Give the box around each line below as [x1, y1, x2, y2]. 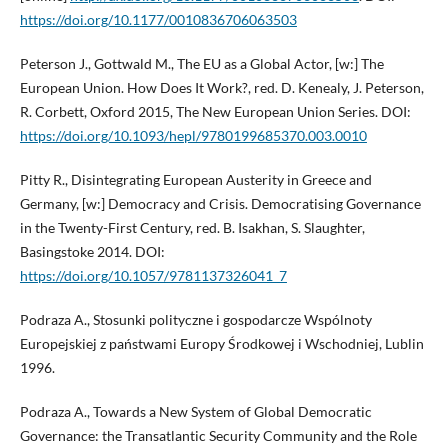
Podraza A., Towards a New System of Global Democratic [19, 402, 372, 420]
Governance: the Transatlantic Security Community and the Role [19, 426, 417, 444]
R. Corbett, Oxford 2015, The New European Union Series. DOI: [19, 102, 411, 120]
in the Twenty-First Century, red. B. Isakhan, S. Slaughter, [19, 218, 365, 236]
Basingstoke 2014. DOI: [19, 242, 165, 260]
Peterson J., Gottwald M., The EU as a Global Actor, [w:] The [19, 54, 384, 72]
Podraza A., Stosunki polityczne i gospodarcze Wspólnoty [19, 310, 372, 328]
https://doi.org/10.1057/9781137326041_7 [19, 266, 287, 284]
